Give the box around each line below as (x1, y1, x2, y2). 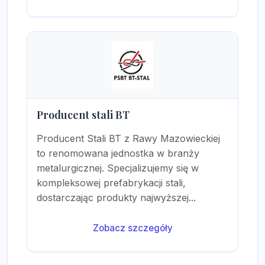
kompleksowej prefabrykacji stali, (37, 177, 186, 189)
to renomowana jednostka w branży (37, 147, 199, 159)
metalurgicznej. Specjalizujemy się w (37, 162, 199, 174)
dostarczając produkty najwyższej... (37, 192, 196, 203)
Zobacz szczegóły (92, 222, 173, 234)
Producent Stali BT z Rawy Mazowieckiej (37, 132, 220, 144)
